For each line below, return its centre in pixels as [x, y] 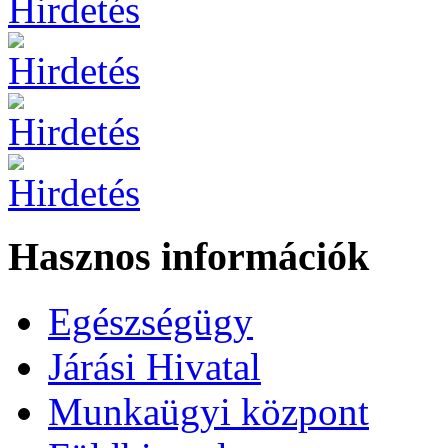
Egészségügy [150, 322]
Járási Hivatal [154, 367]
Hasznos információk [188, 257]
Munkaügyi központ [208, 412]
